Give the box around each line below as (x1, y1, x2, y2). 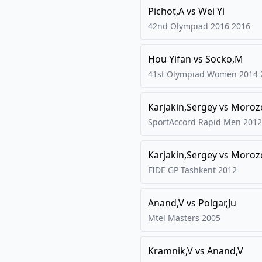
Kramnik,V (148, 244, 193, 257)
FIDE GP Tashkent (148, 164, 216, 175)
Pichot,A (148, 5, 184, 18)
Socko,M (205, 53, 243, 65)
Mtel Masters (148, 212, 199, 223)
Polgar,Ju (198, 196, 236, 209)
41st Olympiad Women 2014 (148, 68, 258, 80)
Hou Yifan (148, 53, 191, 65)
